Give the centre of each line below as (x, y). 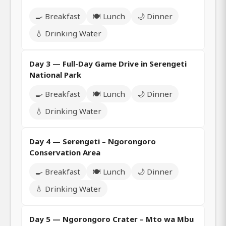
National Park (55, 74)
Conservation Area (65, 152)
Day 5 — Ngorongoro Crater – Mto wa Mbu (111, 219)
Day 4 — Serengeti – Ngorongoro (93, 141)
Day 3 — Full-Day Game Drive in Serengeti (108, 63)
